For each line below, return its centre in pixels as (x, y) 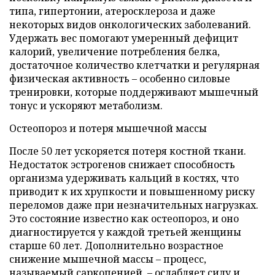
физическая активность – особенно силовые (120, 78)
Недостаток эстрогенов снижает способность (122, 164)
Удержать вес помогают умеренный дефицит (124, 38)
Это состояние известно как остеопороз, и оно (124, 218)
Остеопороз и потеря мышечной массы (108, 128)
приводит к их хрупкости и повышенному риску (132, 191)
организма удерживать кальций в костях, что (124, 178)
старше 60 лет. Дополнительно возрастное (116, 245)
